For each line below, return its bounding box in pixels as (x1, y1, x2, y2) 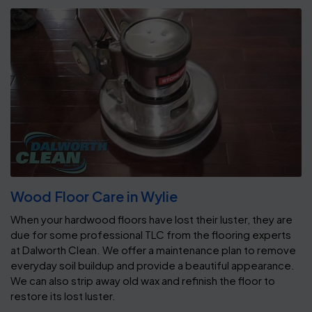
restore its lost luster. (10, 289, 116, 303)
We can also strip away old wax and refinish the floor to (10, 274, 275, 288)
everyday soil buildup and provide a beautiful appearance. (10, 258, 295, 272)
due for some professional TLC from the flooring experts (10, 228, 291, 242)
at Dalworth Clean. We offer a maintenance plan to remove (10, 243, 296, 257)
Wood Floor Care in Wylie (10, 187, 178, 205)
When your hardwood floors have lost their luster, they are (10, 212, 292, 226)
